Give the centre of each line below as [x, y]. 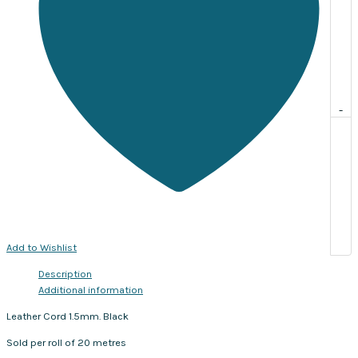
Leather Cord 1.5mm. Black [68, 316]
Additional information [91, 290]
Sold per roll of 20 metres [66, 342]
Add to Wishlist [42, 248]
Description [65, 274]
